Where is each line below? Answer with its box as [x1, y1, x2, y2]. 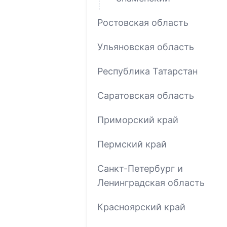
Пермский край [97, 138, 167, 149]
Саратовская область [97, 90, 194, 101]
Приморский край [97, 114, 178, 125]
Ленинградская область [97, 177, 205, 188]
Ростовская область [97, 17, 188, 28]
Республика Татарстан [97, 65, 198, 77]
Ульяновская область [97, 41, 194, 52]
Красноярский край [97, 201, 185, 212]
